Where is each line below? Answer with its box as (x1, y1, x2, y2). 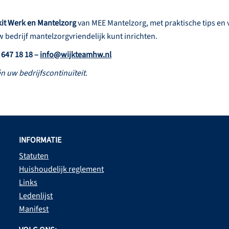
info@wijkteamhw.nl (40, 49, 111, 61)
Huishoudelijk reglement (19, 164, 104, 175)
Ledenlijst (19, 190, 53, 202)
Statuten (19, 150, 49, 162)
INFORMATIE (19, 134, 62, 146)
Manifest (19, 203, 49, 215)
